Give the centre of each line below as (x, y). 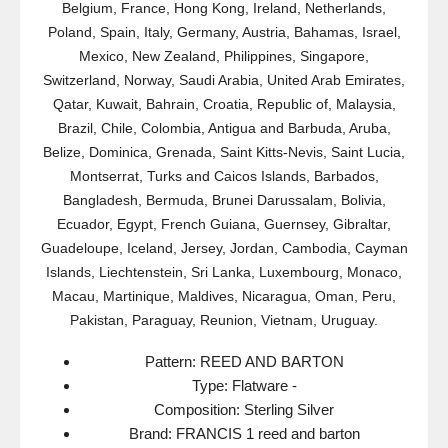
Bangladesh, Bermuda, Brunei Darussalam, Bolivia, (224, 200)
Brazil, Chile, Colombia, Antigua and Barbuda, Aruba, (224, 128)
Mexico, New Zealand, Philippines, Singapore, (224, 56)
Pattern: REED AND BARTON (244, 361)
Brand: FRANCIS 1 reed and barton (244, 433)
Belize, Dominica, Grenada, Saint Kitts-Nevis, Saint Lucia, (224, 152)
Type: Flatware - (244, 385)
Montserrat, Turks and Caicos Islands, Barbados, (224, 176)
